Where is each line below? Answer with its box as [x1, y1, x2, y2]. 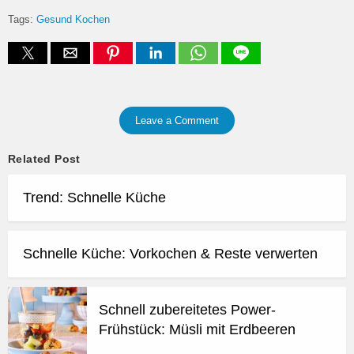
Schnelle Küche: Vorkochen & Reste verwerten [23, 245, 318, 262]
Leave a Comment [135, 114, 219, 126]
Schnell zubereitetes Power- [99, 301, 276, 318]
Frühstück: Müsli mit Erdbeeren [99, 321, 296, 337]
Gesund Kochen [36, 13, 110, 25]
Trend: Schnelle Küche [23, 189, 166, 205]
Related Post [8, 152, 81, 165]
